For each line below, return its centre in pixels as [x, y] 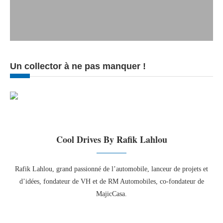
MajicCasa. [111, 194]
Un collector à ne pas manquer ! [78, 66]
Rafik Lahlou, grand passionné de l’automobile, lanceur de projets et [111, 169]
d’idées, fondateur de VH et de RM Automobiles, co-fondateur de [111, 182]
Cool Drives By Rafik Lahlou [111, 140]
